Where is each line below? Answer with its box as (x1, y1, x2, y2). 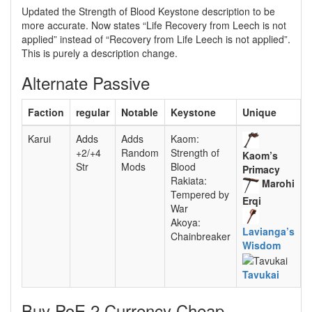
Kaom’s (242, 148, 278, 163)
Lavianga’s (242, 224, 295, 238)
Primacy (242, 162, 280, 177)
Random (121, 146, 159, 159)
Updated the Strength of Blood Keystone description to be (22, 4, 275, 18)
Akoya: (171, 215, 201, 229)
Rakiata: (171, 173, 207, 187)
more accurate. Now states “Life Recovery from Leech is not (22, 18, 286, 32)
